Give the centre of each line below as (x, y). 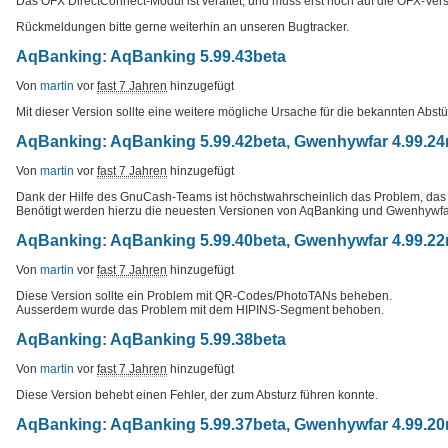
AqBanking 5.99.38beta (198, 339)
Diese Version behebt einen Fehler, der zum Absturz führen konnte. (197, 394)
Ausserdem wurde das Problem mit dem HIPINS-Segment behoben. (200, 309)
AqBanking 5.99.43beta (198, 56)
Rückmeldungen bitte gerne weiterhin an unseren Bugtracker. (182, 26)
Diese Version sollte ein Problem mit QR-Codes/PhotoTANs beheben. (204, 295)
